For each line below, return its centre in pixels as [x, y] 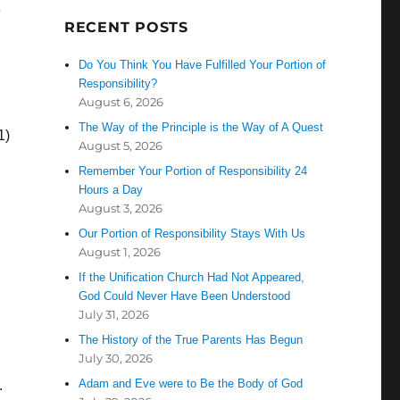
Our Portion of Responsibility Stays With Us [192, 234]
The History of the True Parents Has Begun [191, 340]
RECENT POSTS [126, 28]
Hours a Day [111, 190]
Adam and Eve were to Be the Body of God [191, 384]
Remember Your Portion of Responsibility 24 [193, 171]
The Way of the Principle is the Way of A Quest [201, 128]
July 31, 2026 [114, 315]
